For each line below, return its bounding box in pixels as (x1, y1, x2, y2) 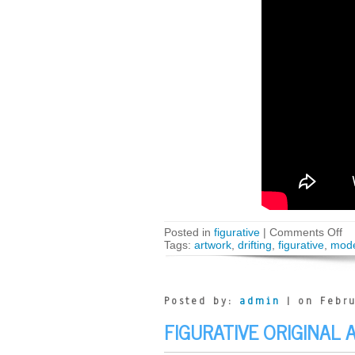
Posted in (164, 226, 214, 239)
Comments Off (269, 226, 342, 239)
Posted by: (164, 294, 239, 308)
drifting (238, 239, 272, 251)
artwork (194, 239, 231, 251)
